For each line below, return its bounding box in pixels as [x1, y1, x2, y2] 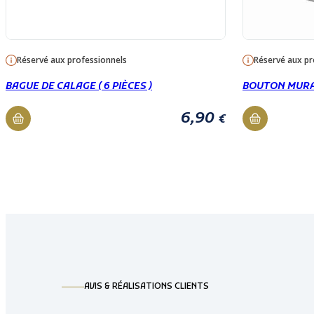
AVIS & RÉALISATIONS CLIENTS [84, 281, 209, 293]
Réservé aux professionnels [17, 54, 127, 66]
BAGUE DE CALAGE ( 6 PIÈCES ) [6, 79, 152, 93]
